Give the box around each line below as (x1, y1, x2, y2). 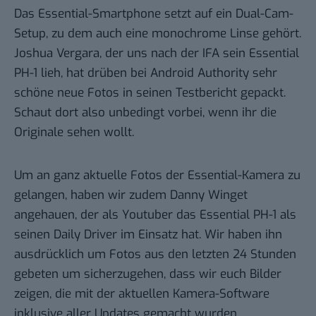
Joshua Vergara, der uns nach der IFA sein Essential (14, 45, 299, 62)
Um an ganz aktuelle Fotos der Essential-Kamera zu (14, 166, 300, 183)
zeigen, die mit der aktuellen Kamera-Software (14, 285, 269, 302)
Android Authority (150, 65, 249, 82)
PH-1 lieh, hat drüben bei (14, 65, 150, 82)
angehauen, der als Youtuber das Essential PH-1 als (14, 206, 296, 223)
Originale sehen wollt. (14, 124, 134, 141)
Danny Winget (170, 186, 248, 203)
